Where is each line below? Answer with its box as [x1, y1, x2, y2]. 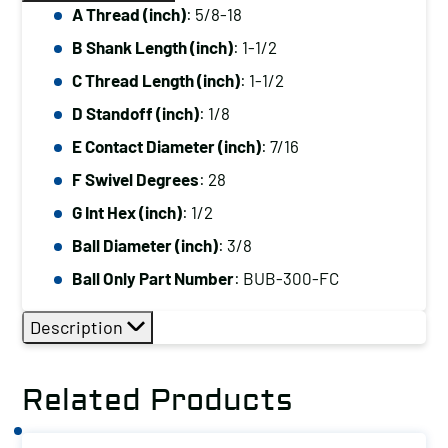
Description [30, 316, 127, 338]
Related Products [22, 382, 293, 419]
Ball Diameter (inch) [72, 235, 218, 255]
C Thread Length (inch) [72, 70, 240, 90]
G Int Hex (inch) [72, 202, 182, 222]
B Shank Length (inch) [72, 37, 233, 57]
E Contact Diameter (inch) [72, 136, 261, 156]
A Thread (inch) [72, 4, 186, 24]
